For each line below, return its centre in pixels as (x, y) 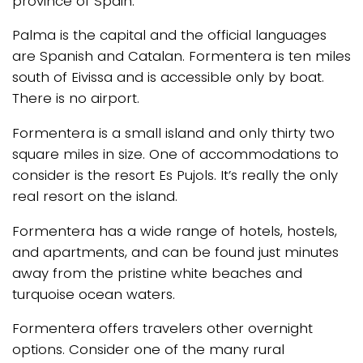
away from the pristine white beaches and (157, 273)
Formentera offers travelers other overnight (162, 329)
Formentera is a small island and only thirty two (173, 133)
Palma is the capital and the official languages (169, 35)
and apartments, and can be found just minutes (175, 252)
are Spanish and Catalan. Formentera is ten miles (181, 56)
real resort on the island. (95, 196)
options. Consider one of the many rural (148, 350)
